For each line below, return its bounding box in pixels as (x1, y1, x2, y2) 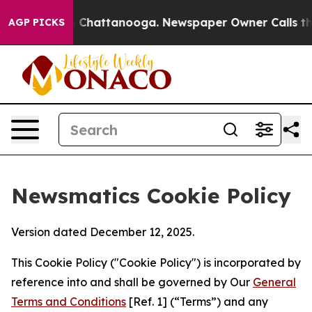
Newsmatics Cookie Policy (11, 182, 291, 209)
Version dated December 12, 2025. (11, 225, 194, 239)
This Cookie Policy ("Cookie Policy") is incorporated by (11, 256, 301, 270)
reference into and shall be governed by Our (11, 275, 253, 289)
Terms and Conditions (11, 295, 126, 309)
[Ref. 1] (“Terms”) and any (126, 295, 268, 309)
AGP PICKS (8, 16, 65, 29)
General (253, 275, 296, 289)
